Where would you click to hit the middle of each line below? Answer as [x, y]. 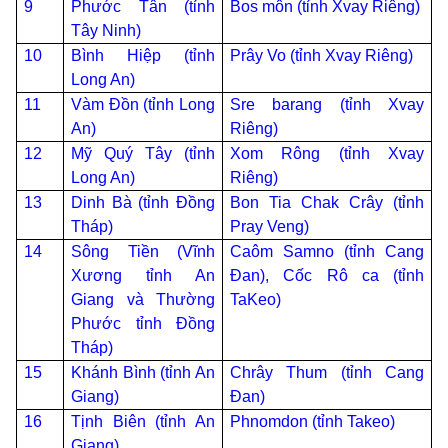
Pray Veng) [270, 226]
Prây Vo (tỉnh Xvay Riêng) [322, 55]
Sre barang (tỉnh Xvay [327, 104]
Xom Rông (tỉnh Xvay [327, 153]
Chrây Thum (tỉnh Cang [327, 372]
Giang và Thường [143, 299]
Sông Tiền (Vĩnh [143, 251]
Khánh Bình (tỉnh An [143, 372]
